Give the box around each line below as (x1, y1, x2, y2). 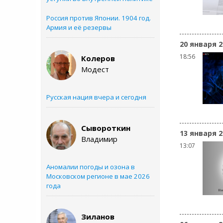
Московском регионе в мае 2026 (46, 172, 150, 181)
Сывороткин (81, 123, 130, 133)
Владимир (81, 134, 117, 144)
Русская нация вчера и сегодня (46, 93, 146, 102)
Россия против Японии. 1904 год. (46, 13, 151, 22)
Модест (81, 64, 109, 74)
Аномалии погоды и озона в (46, 162, 135, 171)
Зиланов (81, 212, 114, 222)
